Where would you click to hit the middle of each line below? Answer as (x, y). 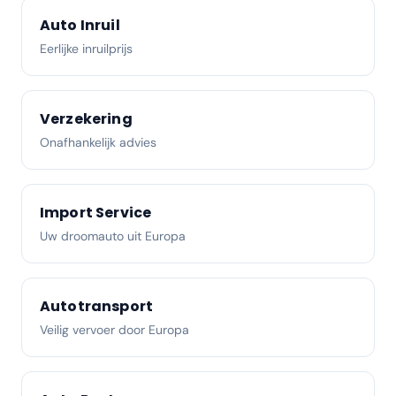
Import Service (96, 213)
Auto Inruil (80, 25)
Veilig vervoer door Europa (114, 330)
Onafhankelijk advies (98, 142)
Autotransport (97, 306)
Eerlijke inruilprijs (86, 49)
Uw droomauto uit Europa (113, 236)
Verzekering (86, 119)
